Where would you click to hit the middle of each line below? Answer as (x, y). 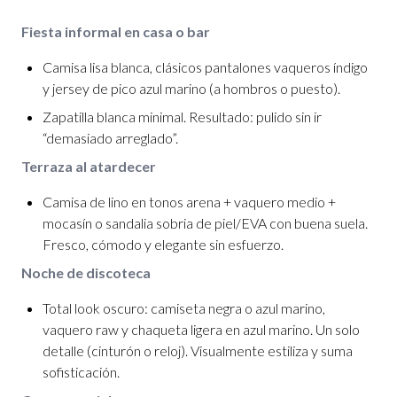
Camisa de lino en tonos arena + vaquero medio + (189, 202)
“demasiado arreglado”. (110, 138)
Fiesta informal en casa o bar (116, 31)
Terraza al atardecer (89, 166)
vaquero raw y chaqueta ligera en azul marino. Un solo (201, 329)
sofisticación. (81, 372)
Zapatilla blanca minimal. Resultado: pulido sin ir (182, 117)
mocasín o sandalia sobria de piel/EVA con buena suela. (205, 223)
